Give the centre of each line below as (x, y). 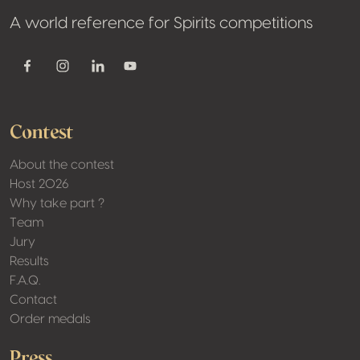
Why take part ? (57, 204)
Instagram (92, 74)
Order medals (50, 319)
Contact (33, 300)
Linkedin (121, 74)
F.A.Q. (25, 281)
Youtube (151, 73)
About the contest (62, 165)
